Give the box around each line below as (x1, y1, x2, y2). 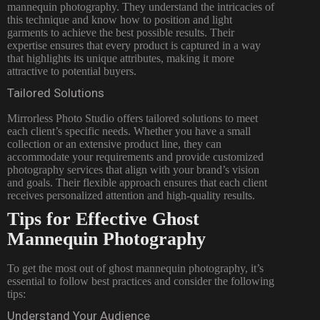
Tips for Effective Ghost (7, 208, 199, 229)
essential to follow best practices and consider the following (7, 274, 274, 287)
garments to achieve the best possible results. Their (7, 26, 234, 39)
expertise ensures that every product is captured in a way (7, 39, 261, 51)
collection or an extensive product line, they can (7, 137, 221, 150)
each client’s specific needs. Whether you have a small (7, 124, 251, 137)
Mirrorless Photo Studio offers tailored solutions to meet (7, 111, 258, 124)
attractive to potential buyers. (7, 64, 136, 77)
